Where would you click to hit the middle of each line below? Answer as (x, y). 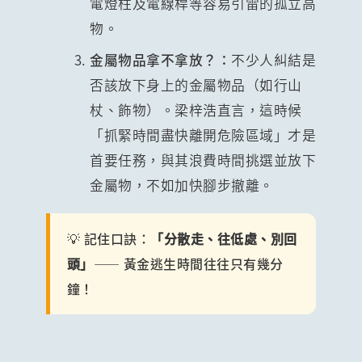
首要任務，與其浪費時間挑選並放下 (203, 160)
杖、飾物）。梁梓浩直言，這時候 (196, 109)
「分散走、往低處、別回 (224, 238)
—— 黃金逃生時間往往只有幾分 (188, 263)
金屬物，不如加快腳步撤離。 (182, 185)
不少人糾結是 (274, 59)
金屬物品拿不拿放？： (161, 59)
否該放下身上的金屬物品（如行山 (196, 84)
